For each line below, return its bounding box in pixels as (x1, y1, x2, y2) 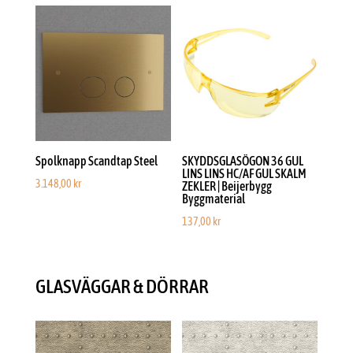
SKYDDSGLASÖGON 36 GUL (182, 154, 304, 169)
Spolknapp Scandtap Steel (35, 154, 158, 169)
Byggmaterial (182, 191, 246, 206)
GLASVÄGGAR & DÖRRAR (35, 274, 209, 297)
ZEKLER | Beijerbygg (182, 179, 273, 194)
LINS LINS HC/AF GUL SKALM (182, 166, 307, 181)
